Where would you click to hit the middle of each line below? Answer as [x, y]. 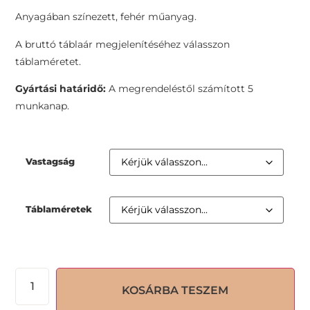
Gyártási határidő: [61, 88]
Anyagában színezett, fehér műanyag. [106, 17]
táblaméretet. [48, 61]
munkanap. [43, 106]
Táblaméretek [59, 209]
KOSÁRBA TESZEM [175, 291]
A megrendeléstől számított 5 [180, 88]
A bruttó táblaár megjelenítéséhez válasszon [123, 44]
